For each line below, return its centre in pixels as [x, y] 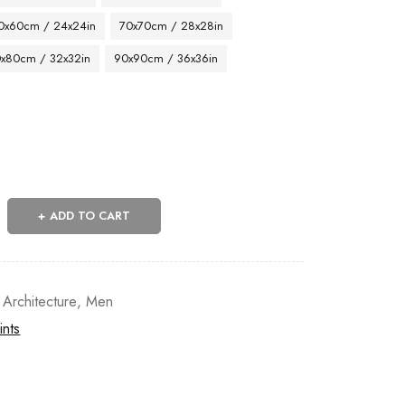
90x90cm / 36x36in [166, 58]
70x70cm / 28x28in [172, 26]
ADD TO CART [90, 216]
